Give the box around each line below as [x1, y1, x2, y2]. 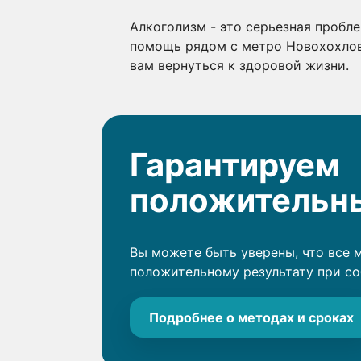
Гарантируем [130, 145, 340, 185]
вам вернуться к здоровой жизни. [130, 57, 349, 73]
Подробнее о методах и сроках [149, 309, 354, 326]
